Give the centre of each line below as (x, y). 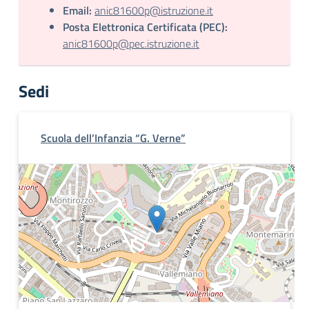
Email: (77, 10)
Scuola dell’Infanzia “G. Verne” (113, 138)
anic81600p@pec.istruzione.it (131, 43)
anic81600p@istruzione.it (154, 10)
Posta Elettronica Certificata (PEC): (145, 27)
